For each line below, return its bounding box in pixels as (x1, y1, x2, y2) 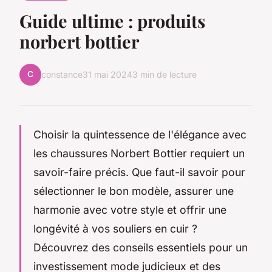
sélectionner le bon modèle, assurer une (33, 184, 234, 197)
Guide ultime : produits (19, 8, 205, 32)
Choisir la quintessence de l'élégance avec (33, 127, 246, 141)
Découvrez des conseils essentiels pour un (33, 240, 248, 254)
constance (41, 69, 83, 80)
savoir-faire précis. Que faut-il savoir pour (33, 165, 245, 178)
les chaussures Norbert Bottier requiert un (33, 146, 245, 160)
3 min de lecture (132, 69, 197, 80)
